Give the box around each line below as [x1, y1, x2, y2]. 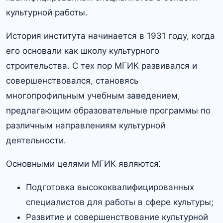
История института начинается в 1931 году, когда [6, 31, 215, 41]
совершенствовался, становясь [6, 76, 138, 86]
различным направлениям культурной [6, 120, 165, 131]
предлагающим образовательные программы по [6, 106, 211, 116]
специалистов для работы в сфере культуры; [26, 197, 214, 208]
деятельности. [6, 135, 66, 146]
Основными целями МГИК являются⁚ [6, 159, 160, 169]
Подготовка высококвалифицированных [26, 182, 194, 193]
